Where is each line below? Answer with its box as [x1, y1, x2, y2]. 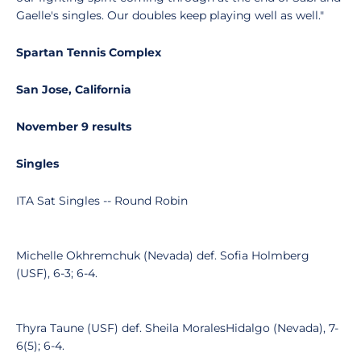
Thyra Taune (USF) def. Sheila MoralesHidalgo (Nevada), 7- [16, 321, 338, 335]
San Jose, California [16, 82, 131, 97]
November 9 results [16, 119, 131, 134]
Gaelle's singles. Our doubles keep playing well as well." [16, 8, 324, 23]
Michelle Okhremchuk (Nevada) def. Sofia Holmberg [16, 248, 309, 263]
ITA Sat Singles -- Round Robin [16, 193, 188, 208]
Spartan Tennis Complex [16, 45, 161, 60]
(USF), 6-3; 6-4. [16, 266, 98, 280]
